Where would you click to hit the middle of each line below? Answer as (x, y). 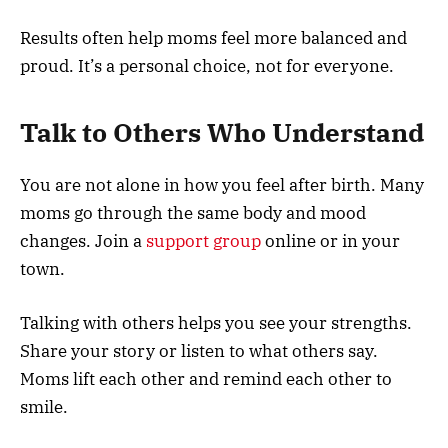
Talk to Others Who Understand (222, 132)
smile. (44, 407)
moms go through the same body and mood (193, 213)
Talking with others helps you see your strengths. (216, 323)
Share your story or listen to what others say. (199, 351)
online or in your (330, 241)
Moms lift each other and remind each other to (206, 379)
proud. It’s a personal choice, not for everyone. (207, 65)
